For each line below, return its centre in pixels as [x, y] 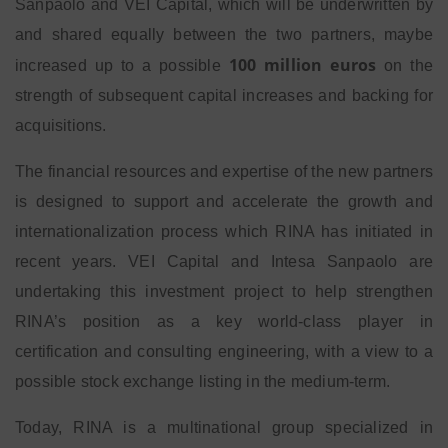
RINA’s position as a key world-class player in [224, 321]
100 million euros [302, 65]
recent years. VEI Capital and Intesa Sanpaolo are [224, 261]
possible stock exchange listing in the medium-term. [203, 381]
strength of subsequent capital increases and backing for [224, 95]
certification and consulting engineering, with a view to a [224, 351]
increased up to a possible [122, 65]
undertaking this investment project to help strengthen [224, 291]
